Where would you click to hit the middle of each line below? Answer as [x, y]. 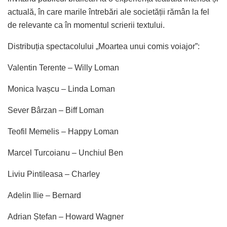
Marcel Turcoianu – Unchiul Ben [65, 153]
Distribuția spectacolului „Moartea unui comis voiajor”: [104, 46]
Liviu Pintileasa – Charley [54, 174]
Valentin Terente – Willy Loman [63, 67]
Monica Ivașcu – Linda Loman [61, 89]
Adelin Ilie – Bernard [44, 195]
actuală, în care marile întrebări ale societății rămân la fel [108, 12]
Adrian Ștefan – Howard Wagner [66, 216]
